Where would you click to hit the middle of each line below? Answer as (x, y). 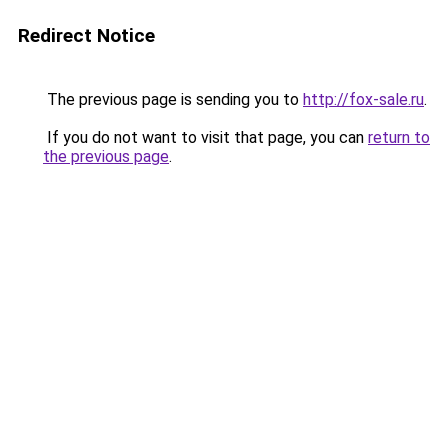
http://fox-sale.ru (363, 99)
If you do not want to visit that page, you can (205, 137)
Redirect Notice (86, 35)
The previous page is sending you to (173, 99)
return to (399, 137)
